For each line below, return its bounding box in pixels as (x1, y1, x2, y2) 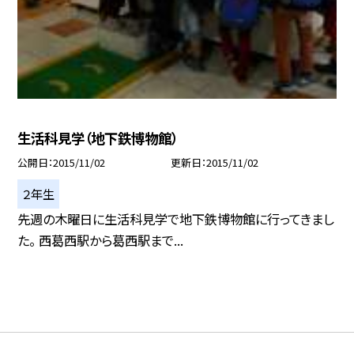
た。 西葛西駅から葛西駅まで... (17, 230, 184, 250)
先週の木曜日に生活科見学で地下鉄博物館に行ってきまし (17, 209, 334, 228)
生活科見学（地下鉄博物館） (17, 127, 179, 148)
